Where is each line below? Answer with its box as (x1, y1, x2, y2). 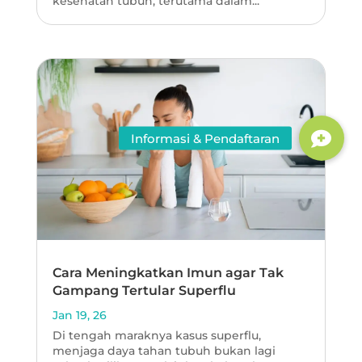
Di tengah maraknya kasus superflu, (52, 328, 261, 343)
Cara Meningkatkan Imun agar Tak (52, 265, 284, 281)
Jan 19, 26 (52, 308, 107, 323)
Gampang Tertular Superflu (52, 283, 236, 299)
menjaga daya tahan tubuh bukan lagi (52, 343, 276, 359)
